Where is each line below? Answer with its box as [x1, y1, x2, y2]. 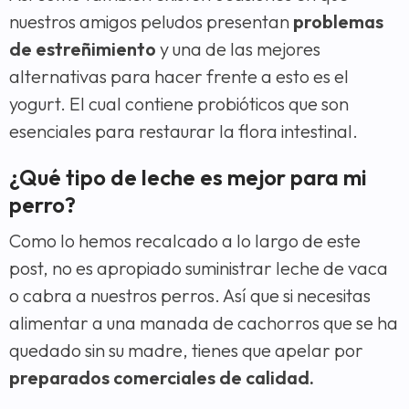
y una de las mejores [156, 37, 320, 60]
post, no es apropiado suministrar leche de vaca [9, 256, 388, 279]
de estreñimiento [9, 37, 156, 60]
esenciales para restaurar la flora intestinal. [9, 119, 358, 142]
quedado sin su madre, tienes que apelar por [9, 338, 363, 362]
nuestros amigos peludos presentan [9, 9, 293, 33]
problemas [293, 9, 383, 33]
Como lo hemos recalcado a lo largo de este [9, 228, 361, 252]
